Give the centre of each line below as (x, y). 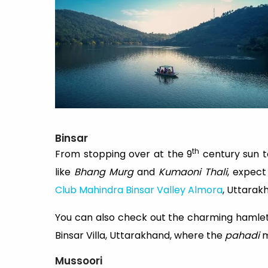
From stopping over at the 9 (124, 154)
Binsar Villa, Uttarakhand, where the (140, 236)
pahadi (243, 236)
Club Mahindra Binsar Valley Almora (139, 190)
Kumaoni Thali (193, 172)
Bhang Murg (103, 172)
